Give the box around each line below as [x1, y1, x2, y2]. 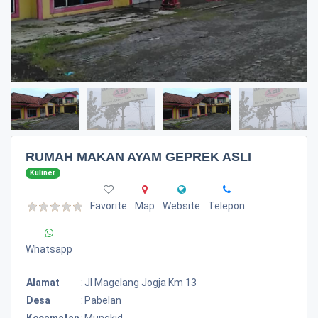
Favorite [90, 199, 127, 212]
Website [163, 199, 200, 212]
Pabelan [84, 294, 121, 306]
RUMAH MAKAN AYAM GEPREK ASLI [26, 150, 251, 164]
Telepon [208, 199, 245, 212]
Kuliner [30, 168, 56, 177]
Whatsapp [26, 243, 72, 255]
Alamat [26, 276, 60, 288]
